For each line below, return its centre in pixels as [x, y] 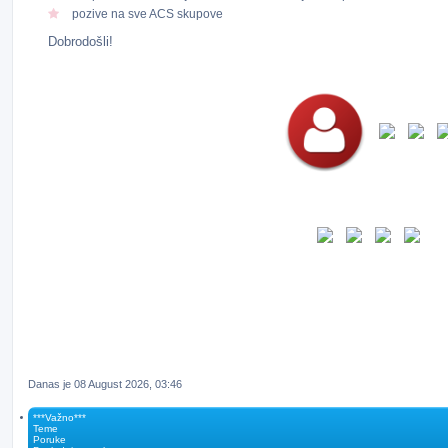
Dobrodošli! [80, 41]
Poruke [49, 439]
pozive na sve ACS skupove [147, 13]
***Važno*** [59, 417]
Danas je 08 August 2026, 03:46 [105, 383]
